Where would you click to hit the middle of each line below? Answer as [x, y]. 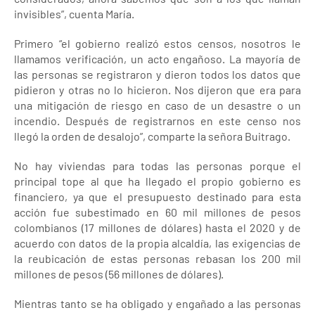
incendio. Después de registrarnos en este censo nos [157, 120]
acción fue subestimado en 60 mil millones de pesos [157, 212]
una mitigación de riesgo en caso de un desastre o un [157, 105]
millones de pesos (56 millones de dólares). [119, 274]
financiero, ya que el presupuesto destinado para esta [157, 196]
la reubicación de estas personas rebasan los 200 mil [157, 258]
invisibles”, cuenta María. [74, 13]
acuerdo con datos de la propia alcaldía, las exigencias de [157, 243]
